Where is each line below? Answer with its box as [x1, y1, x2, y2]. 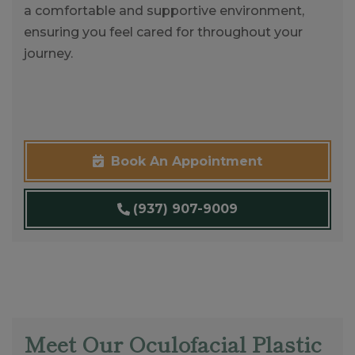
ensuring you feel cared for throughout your [24, 24, 303, 40]
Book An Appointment [107, 153, 262, 169]
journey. [24, 45, 73, 61]
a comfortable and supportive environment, [24, 2, 304, 18]
